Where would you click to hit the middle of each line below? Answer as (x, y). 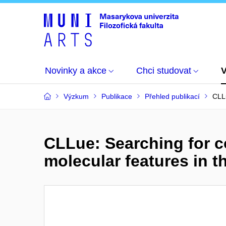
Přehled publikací (172, 96)
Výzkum (76, 96)
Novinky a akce (76, 71)
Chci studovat (164, 71)
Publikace (117, 96)
